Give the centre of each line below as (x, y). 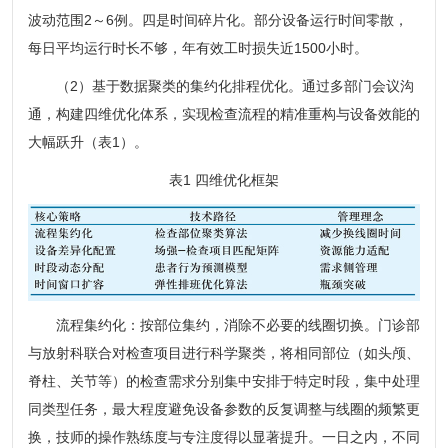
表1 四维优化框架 (224, 179)
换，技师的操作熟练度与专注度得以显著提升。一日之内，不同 (223, 437)
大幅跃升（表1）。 (87, 141)
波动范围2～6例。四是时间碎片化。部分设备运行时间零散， (217, 19)
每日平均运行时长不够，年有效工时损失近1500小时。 (197, 47)
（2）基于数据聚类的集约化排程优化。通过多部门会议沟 (220, 85)
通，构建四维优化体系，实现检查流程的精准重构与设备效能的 (223, 113)
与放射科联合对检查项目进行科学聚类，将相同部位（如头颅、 (223, 353)
